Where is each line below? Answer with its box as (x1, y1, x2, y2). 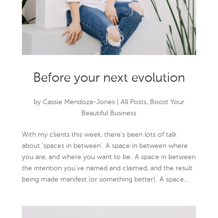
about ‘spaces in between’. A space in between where (21, 143, 188, 150)
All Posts (120, 99, 146, 106)
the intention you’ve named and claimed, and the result (21, 165, 193, 172)
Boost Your (149, 99, 184, 106)
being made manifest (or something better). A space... (21, 176, 188, 183)
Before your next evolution (33, 72, 185, 85)
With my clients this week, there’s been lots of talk (21, 131, 177, 139)
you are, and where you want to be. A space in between (21, 154, 196, 161)
